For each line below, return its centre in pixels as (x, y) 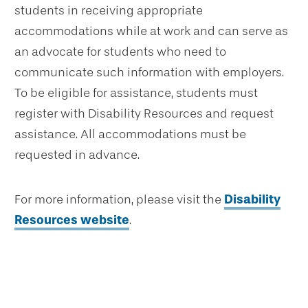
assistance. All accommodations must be (130, 134)
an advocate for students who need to (120, 52)
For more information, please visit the (119, 199)
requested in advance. (77, 155)
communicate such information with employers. (149, 72)
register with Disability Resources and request (144, 113)
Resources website (72, 220)
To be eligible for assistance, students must (136, 93)
